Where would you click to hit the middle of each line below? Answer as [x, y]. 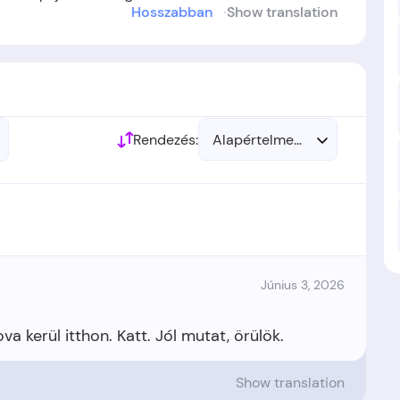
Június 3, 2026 [303, 285]
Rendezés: [166, 139]
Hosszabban [172, 12]
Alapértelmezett [266, 139]
